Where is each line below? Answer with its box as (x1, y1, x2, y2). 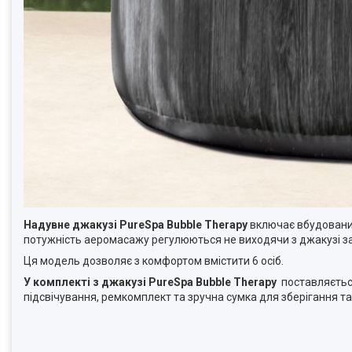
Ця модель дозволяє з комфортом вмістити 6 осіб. (24, 255, 284, 267)
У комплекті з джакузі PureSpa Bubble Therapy (24, 276, 277, 288)
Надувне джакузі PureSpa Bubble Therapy (24, 218, 247, 231)
